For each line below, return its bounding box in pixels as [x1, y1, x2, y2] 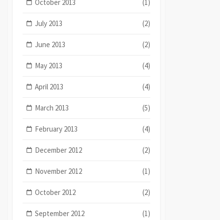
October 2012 [35, 187, 76, 197]
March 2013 [35, 103, 69, 112]
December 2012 [35, 145, 82, 155]
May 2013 [35, 60, 63, 70]
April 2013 [35, 82, 64, 91]
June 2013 [35, 39, 66, 49]
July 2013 [35, 18, 63, 28]
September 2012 [35, 208, 85, 218]
